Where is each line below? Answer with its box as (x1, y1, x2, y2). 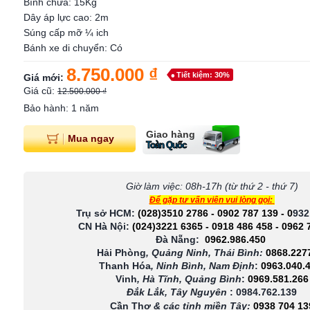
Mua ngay (67, 132, 114, 144)
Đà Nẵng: (155, 234, 199, 245)
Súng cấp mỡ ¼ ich (24, 27, 111, 38)
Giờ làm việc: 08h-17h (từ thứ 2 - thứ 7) (125, 181, 298, 192)
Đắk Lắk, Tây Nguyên (127, 286, 230, 298)
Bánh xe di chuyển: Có (24, 42, 122, 53)
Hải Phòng (97, 247, 146, 258)
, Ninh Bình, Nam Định (151, 260, 255, 271)
